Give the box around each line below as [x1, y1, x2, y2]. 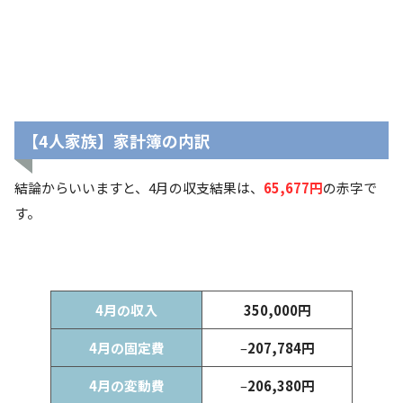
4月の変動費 [88, 376, 165, 396]
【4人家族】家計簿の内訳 [22, 128, 210, 152]
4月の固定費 [88, 338, 165, 358]
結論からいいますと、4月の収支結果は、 [14, 178, 264, 198]
